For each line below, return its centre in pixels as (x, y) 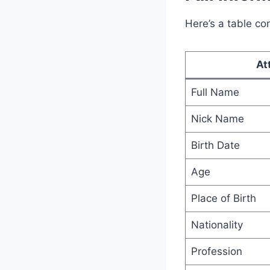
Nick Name (217, 118)
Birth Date (215, 145)
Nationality (217, 224)
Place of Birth (223, 198)
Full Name (215, 92)
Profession (216, 251)
